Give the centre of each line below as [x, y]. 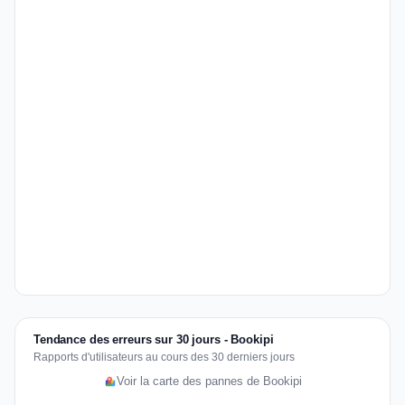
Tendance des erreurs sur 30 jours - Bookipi [154, 339]
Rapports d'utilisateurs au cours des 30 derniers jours [164, 357]
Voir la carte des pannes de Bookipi [209, 381]
